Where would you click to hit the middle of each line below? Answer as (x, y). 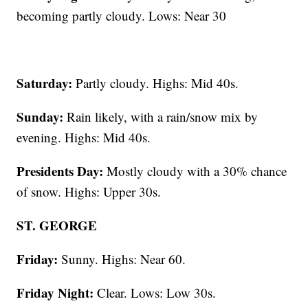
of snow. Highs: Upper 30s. (89, 192)
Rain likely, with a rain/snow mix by (161, 117)
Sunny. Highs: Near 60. (122, 259)
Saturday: (45, 83)
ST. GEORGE (57, 225)
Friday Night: (55, 293)
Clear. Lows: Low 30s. (155, 293)
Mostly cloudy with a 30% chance (195, 171)
